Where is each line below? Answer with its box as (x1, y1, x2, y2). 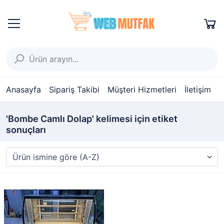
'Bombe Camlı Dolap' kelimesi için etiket (6, 113, 177, 124)
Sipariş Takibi (49, 84, 99, 94)
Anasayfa (6, 84, 41, 94)
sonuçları (6, 124, 46, 135)
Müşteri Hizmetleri (107, 84, 176, 94)
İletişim (184, 84, 211, 94)
